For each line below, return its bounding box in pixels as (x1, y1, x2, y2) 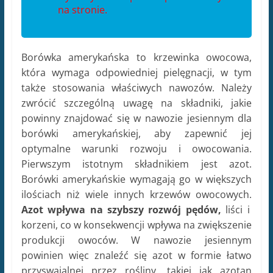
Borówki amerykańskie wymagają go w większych (21, 172, 252, 186)
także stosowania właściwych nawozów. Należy (21, 81, 252, 95)
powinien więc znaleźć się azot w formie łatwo (21, 249, 252, 263)
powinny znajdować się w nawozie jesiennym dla (21, 112, 252, 126)
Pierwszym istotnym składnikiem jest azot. (21, 157, 252, 171)
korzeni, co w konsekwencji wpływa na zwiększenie (21, 218, 252, 232)
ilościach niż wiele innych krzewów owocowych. (21, 188, 252, 202)
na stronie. (57, 3, 107, 17)
